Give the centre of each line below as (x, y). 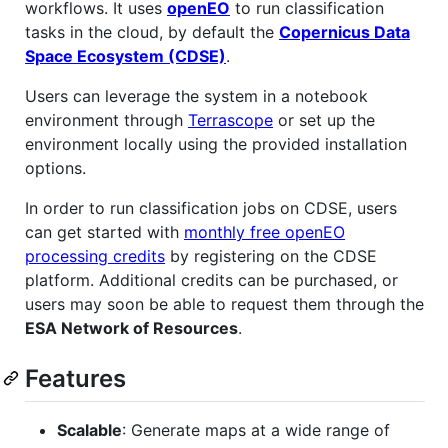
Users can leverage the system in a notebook (196, 95)
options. (55, 167)
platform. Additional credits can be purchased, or (211, 279)
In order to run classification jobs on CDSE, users (211, 207)
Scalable (89, 429)
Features (75, 378)
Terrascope (230, 119)
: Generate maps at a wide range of (256, 429)
